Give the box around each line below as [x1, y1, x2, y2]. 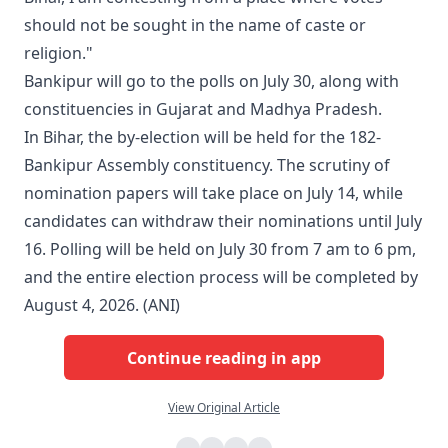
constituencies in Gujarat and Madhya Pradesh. [24, 98, 382, 121]
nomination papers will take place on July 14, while [24, 182, 403, 205]
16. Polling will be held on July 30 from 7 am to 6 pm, [24, 238, 416, 261]
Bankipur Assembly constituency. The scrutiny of [24, 154, 390, 177]
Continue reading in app [127, 346, 321, 369]
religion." [24, 42, 93, 65]
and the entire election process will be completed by [24, 266, 418, 289]
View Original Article [168, 399, 280, 417]
